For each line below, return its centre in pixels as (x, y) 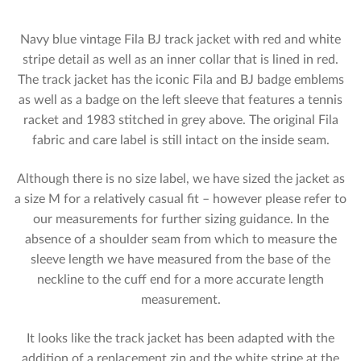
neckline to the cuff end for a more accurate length (180, 279)
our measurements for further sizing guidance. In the (180, 219)
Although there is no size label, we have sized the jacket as (180, 178)
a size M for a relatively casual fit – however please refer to (180, 199)
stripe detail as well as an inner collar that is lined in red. (180, 60)
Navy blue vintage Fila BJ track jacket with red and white (180, 40)
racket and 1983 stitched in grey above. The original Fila (180, 120)
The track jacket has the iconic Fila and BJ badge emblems (180, 80)
